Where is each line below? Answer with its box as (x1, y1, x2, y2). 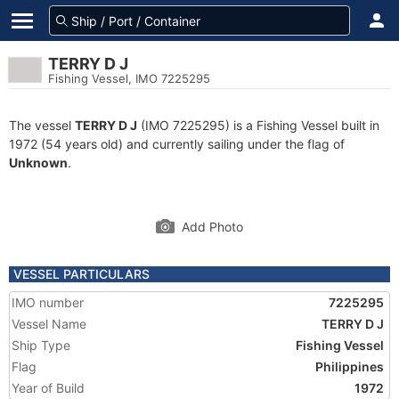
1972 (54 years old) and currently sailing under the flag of (9, 136, 345, 151)
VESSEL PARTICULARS (13, 266, 150, 281)
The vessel (9, 118, 75, 133)
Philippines (315, 359, 384, 374)
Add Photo (182, 219, 243, 234)
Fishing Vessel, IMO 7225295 (48, 71, 210, 85)
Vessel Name (12, 316, 86, 331)
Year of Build (12, 380, 85, 395)
